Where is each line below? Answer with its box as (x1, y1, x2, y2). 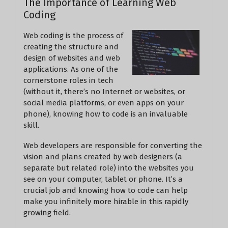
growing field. (23, 208, 71, 217)
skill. (23, 121, 39, 130)
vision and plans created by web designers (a (23, 152, 182, 161)
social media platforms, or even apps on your (23, 98, 184, 107)
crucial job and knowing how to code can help (23, 186, 188, 195)
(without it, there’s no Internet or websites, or (23, 87, 185, 96)
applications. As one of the (23, 65, 118, 74)
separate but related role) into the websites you (23, 163, 194, 173)
